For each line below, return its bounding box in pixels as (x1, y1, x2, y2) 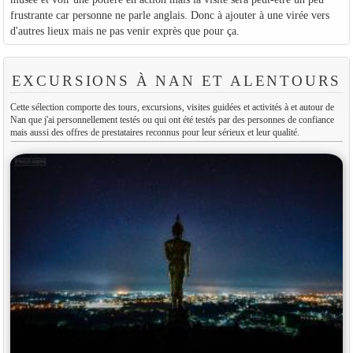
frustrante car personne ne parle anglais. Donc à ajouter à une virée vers (9, 9, 329, 22)
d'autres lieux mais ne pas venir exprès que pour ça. (9, 24, 240, 38)
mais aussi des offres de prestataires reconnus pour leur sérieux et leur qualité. (9, 128, 299, 138)
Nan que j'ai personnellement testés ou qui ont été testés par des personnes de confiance (9, 115, 334, 125)
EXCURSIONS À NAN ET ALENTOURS (11, 72, 342, 90)
